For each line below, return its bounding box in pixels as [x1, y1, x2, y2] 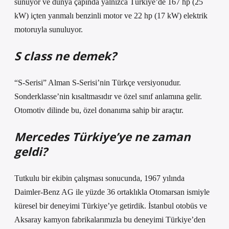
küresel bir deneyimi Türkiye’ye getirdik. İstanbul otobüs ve [14, 201, 207, 210]
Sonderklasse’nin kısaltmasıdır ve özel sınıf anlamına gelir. [14, 92, 202, 101]
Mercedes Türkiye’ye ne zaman [14, 129, 191, 145]
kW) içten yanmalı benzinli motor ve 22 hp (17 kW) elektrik [14, 11, 208, 20]
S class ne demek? [14, 48, 117, 64]
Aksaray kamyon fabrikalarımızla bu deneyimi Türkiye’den [14, 215, 205, 224]
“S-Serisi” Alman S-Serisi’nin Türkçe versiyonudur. [14, 78, 181, 87]
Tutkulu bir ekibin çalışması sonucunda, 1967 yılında [14, 174, 185, 182]
